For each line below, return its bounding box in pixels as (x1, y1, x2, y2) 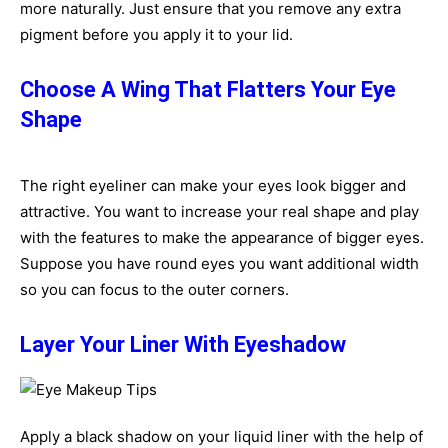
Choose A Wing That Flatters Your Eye (20, 77, 396, 102)
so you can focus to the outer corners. (20, 280, 289, 299)
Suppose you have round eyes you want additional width (20, 254, 419, 273)
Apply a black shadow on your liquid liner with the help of (20, 427, 423, 446)
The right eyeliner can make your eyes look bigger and (20, 176, 406, 195)
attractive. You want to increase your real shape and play (20, 202, 419, 221)
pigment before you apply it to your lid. (20, 25, 293, 44)
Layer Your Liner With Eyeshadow (20, 332, 346, 357)
